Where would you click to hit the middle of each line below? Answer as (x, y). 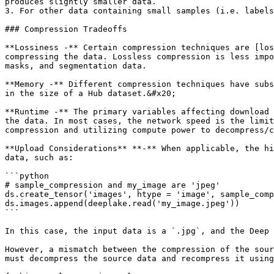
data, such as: (39, 157)
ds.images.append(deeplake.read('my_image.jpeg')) (122, 203)
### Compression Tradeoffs (66, 29)
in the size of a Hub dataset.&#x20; (91, 93)
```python (27, 176)
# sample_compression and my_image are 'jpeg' (113, 185)
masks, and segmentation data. (76, 66)
